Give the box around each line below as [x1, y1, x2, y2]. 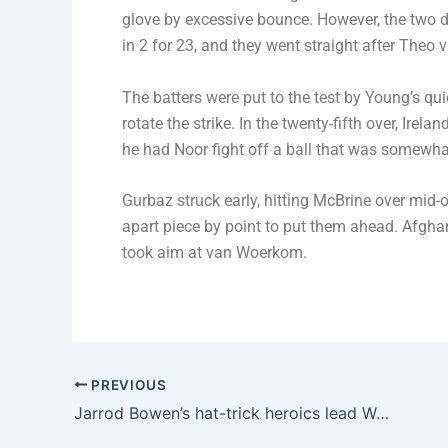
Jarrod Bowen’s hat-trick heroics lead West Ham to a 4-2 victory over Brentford [376, 403, 389, 424]
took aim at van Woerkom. [122, 243, 307, 263]
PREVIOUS [87, 376, 167, 393]
